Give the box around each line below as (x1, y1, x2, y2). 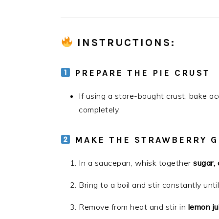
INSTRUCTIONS (77, 36, 172, 49)
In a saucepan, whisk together (79, 158, 193, 168)
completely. (79, 105, 120, 114)
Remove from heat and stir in (79, 202, 188, 212)
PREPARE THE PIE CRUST (74, 67, 210, 78)
